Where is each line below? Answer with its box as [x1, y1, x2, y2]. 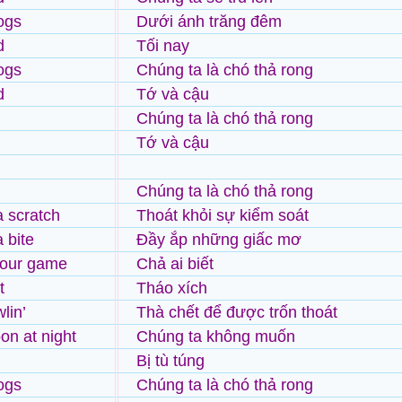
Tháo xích [136, 279, 207, 297]
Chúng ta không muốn [136, 328, 295, 345]
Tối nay [136, 37, 189, 55]
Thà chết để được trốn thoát [136, 303, 337, 321]
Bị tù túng [136, 352, 205, 370]
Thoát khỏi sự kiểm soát [136, 206, 309, 224]
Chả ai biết [136, 255, 214, 273]
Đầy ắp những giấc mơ [136, 231, 301, 249]
